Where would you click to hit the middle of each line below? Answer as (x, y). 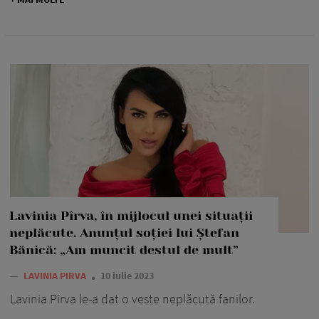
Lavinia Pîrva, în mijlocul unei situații (131, 215)
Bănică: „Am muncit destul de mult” (124, 250)
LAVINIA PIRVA (56, 275)
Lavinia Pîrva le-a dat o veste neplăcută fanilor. (132, 298)
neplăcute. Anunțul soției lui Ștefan (124, 232)
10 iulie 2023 (127, 275)
